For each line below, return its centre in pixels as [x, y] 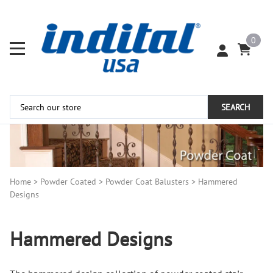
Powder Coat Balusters [147, 182]
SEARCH [236, 107]
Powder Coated [68, 182]
